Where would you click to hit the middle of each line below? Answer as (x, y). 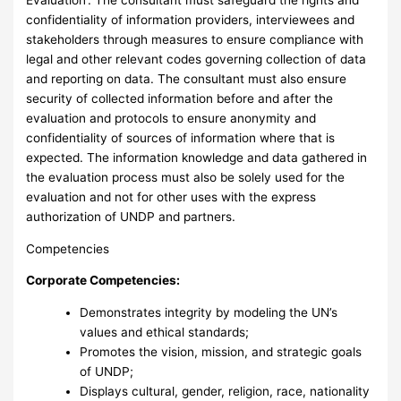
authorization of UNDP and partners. (131, 216)
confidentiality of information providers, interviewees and (191, 19)
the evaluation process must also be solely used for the (186, 177)
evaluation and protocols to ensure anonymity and (171, 118)
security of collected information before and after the (180, 98)
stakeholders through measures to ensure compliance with (195, 39)
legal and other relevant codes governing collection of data (196, 59)
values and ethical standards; (165, 332)
